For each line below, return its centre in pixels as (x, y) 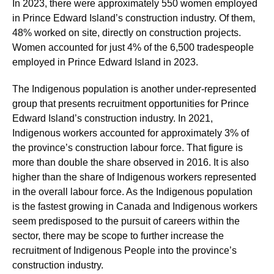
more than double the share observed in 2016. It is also (131, 162)
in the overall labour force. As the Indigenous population (132, 192)
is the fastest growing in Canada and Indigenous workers (135, 206)
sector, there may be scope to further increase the (118, 236)
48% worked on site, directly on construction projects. (127, 33)
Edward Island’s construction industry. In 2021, (113, 118)
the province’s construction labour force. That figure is (128, 148)
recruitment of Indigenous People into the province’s (124, 250)
